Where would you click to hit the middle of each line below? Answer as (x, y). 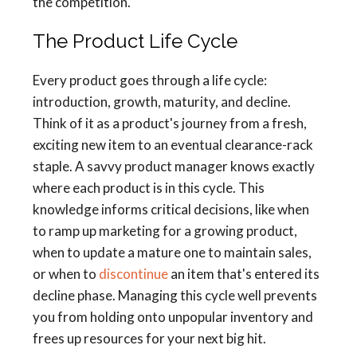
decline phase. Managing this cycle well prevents (175, 296)
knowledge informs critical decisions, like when (171, 210)
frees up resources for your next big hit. (149, 339)
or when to (66, 274)
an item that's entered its (244, 274)
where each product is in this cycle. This (149, 188)
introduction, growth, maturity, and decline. (162, 102)
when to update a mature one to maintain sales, (172, 253)
